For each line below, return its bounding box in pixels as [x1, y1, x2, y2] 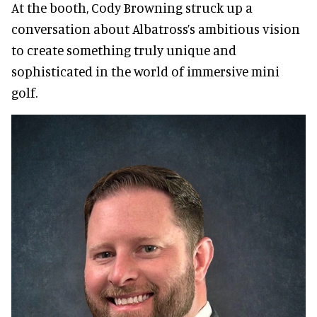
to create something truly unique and [11, 41, 236, 58]
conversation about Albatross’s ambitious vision [11, 20, 300, 37]
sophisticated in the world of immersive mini [11, 62, 279, 79]
